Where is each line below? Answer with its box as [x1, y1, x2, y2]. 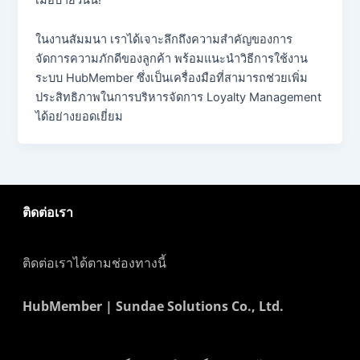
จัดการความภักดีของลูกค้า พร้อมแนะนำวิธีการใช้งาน [35, 51, 309, 67]
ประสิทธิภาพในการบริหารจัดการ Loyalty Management [35, 90, 322, 105]
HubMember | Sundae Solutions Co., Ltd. [22, 297, 284, 315]
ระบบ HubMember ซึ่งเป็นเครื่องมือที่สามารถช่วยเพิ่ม [35, 71, 309, 86]
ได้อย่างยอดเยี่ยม [35, 109, 124, 125]
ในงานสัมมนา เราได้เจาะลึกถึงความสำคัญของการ [35, 32, 293, 47]
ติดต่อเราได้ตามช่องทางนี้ [22, 253, 166, 272]
